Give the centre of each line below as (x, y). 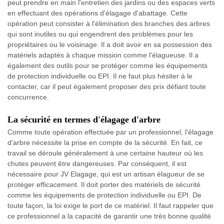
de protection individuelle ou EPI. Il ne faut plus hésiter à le (100, 76)
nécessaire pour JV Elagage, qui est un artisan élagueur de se (106, 174)
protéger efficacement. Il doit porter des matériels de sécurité (104, 184)
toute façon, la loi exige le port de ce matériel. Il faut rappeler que (110, 205)
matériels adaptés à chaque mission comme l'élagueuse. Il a (103, 55)
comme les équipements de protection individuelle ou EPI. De (104, 195)
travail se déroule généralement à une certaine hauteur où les (105, 153)
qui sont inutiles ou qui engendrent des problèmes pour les (100, 34)
